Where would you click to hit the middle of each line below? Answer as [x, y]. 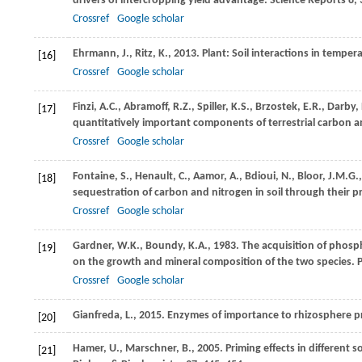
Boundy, [167, 246]
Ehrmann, [97, 54]
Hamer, [91, 349]
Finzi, [86, 107]
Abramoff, [148, 107]
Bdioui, [263, 177]
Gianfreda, [99, 316]
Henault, [157, 177]
